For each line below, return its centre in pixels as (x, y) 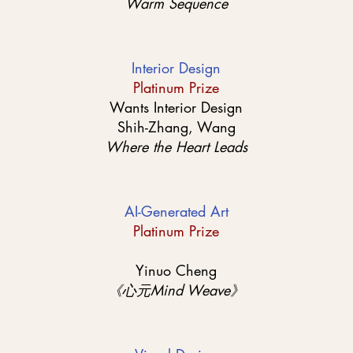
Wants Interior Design (176, 107)
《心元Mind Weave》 (176, 290)
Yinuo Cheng (176, 270)
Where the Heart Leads (176, 147)
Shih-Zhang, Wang (176, 127)
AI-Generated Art (176, 211)
